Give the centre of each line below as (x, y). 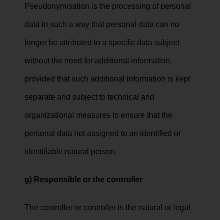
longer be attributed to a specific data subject (102, 42)
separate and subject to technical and (89, 97)
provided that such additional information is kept (107, 79)
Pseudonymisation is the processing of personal (108, 6)
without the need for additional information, (98, 61)
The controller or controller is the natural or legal (108, 207)
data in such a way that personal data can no (102, 24)
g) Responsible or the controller (83, 179)
